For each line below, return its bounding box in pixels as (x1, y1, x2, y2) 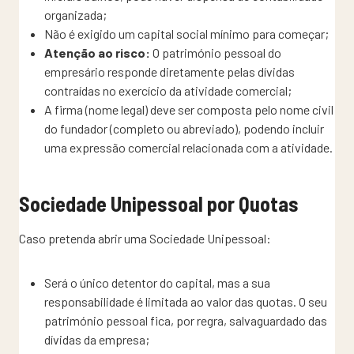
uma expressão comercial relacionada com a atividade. (44, 139, 333, 155)
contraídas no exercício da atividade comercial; (44, 82, 292, 98)
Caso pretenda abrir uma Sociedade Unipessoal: (19, 230, 271, 246)
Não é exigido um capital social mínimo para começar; (44, 25, 329, 41)
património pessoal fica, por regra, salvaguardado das (44, 312, 327, 328)
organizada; (44, 6, 107, 22)
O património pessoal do (150, 44, 281, 60)
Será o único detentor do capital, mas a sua (44, 274, 270, 290)
